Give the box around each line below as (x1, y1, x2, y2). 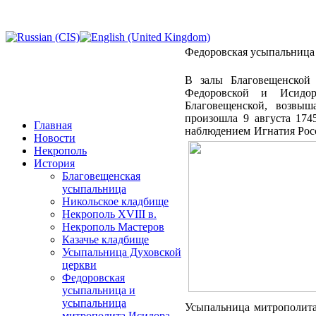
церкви (62, 259, 97, 271)
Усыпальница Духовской (62, 246, 181, 258)
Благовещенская (62, 170, 140, 182)
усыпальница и (62, 284, 135, 296)
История (34, 157, 75, 169)
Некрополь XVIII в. (62, 208, 157, 220)
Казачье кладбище (62, 233, 149, 245)
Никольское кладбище (62, 195, 169, 207)
